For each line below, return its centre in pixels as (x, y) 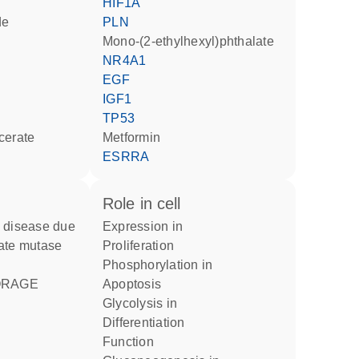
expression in (147, 226)
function (132, 342)
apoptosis (136, 284)
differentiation (149, 323)
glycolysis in (145, 303)
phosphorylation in (162, 265)
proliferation (143, 246)
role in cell (147, 204)
